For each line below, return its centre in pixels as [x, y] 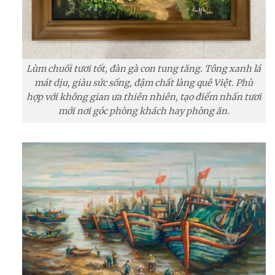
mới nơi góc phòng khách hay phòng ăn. [144, 111]
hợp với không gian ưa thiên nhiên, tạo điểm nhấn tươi [144, 97]
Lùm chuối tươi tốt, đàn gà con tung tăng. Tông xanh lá [144, 69]
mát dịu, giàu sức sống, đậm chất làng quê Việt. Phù [144, 83]
